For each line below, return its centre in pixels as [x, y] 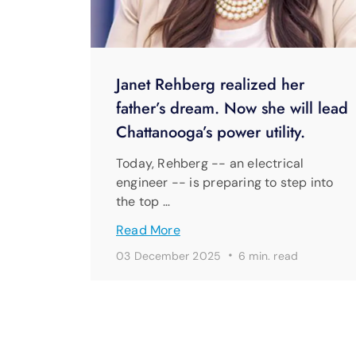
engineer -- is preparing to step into [225, 183]
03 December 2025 [170, 256]
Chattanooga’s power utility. [211, 133]
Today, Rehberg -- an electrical [210, 164]
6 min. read [268, 256]
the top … [143, 202]
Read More [148, 230]
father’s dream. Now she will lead [232, 109]
